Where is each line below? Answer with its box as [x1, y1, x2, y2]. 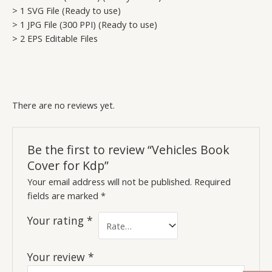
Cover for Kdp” [27, 157, 109, 174]
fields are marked [27, 189, 101, 202]
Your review [27, 250, 89, 265]
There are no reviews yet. [12, 99, 115, 112]
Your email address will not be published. [27, 175, 192, 188]
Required [194, 175, 231, 188]
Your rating [27, 213, 87, 228]
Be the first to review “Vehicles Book [27, 141, 230, 158]
